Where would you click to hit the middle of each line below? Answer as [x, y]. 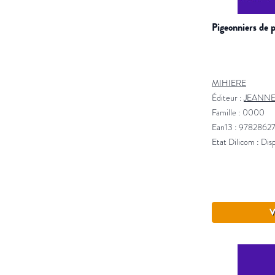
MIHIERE [229, 83]
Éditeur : [228, 98]
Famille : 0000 [238, 113]
